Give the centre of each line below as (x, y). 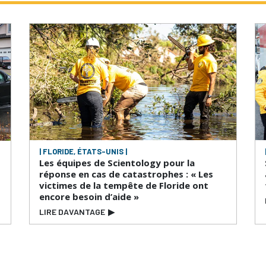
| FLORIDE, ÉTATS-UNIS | (83, 151)
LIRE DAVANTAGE (72, 211)
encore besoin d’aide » (89, 196)
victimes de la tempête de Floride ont (124, 185)
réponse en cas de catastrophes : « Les (126, 174)
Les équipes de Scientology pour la (117, 162)
